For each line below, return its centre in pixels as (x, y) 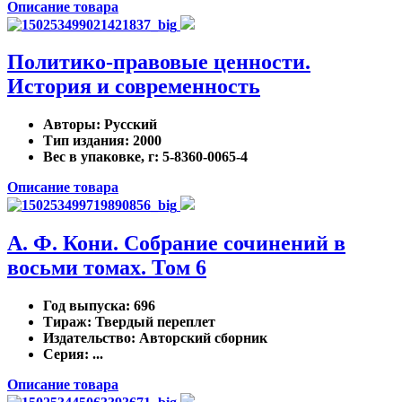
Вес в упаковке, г (99, 157)
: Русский (127, 125)
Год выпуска (84, 306)
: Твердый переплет (151, 322)
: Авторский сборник (199, 338)
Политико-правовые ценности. (159, 62)
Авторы (70, 125)
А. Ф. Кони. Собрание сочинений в (176, 244)
